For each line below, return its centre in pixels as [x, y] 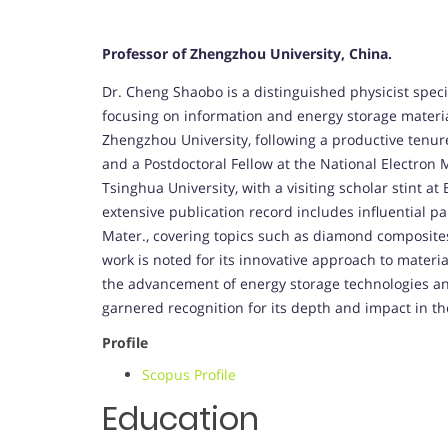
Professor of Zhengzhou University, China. [247, 54]
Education [180, 419]
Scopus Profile [189, 375]
